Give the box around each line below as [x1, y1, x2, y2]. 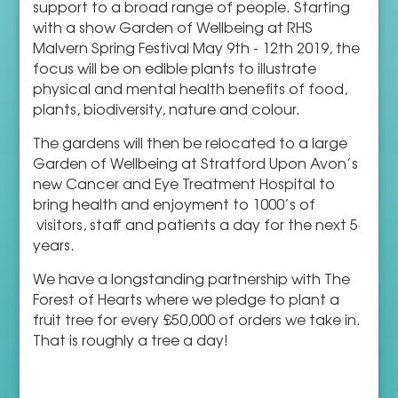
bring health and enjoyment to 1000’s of [33, 193, 316, 214]
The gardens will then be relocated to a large [33, 131, 348, 153]
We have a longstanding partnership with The [33, 267, 351, 289]
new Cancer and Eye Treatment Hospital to [33, 172, 336, 194]
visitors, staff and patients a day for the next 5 [33, 213, 359, 235]
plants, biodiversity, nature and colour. [33, 98, 301, 119]
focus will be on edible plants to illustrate [33, 57, 317, 78]
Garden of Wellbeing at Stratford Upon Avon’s [33, 152, 359, 173]
